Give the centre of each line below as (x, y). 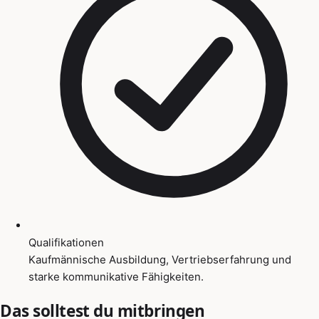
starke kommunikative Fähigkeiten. (116, 276)
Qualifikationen (66, 242)
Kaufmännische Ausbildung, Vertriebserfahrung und (160, 259)
